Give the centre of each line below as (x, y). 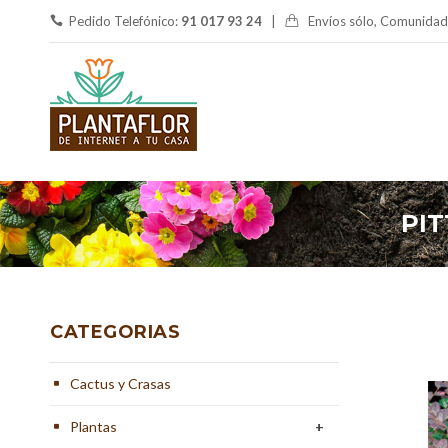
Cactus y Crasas (120, 383)
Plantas (93, 426)
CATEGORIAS (115, 332)
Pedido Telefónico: (125, 21)
